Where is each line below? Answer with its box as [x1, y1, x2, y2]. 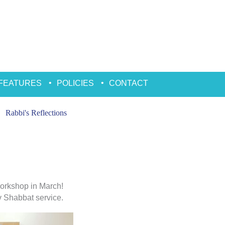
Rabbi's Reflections [5, 108, 67, 117]
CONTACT [108, 78, 148, 87]
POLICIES [56, 78, 94, 87]
